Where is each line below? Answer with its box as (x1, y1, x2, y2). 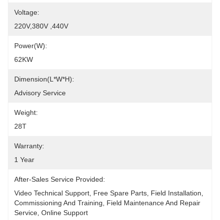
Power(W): (14, 42, 47, 50)
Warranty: (14, 142, 44, 150)
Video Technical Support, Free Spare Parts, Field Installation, (14, 189, 203, 197)
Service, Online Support (14, 209, 88, 217)
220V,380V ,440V (14, 22, 68, 30)
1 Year (14, 156, 34, 164)
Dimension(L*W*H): (14, 75, 74, 83)
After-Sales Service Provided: (14, 175, 105, 183)
